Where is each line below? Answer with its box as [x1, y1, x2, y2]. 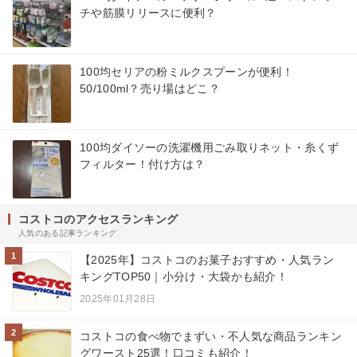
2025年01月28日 [80, 292, 156, 304]
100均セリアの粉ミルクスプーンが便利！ [80, 65, 293, 78]
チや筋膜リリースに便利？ [80, 6, 217, 19]
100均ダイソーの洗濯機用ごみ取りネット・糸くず [80, 140, 339, 154]
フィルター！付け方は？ [80, 157, 206, 171]
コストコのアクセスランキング [18, 212, 178, 226]
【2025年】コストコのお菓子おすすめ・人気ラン [80, 253, 335, 266]
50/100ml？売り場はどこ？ [80, 81, 220, 95]
